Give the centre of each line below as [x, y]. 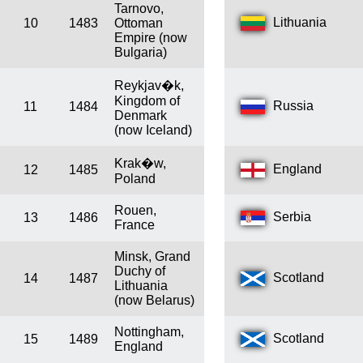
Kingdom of [147, 101]
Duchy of [140, 271]
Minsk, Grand [152, 257]
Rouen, [135, 211]
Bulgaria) [141, 53]
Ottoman [139, 23]
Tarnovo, [139, 9]
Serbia [292, 217]
